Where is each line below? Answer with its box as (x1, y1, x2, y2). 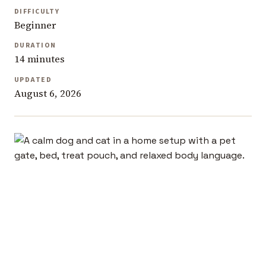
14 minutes (14, 52, 65, 66)
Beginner (14, 18, 56, 32)
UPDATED (14, 74, 52, 85)
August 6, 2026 (14, 86, 81, 100)
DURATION (14, 40, 56, 51)
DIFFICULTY (14, 6, 60, 17)
